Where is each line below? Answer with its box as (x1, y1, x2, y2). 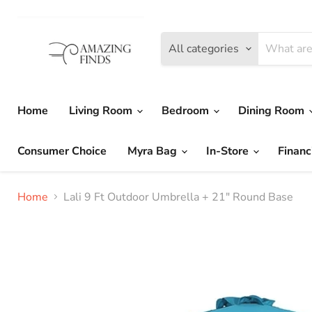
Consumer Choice (17, 143, 107, 159)
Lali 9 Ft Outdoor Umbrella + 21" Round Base (63, 189, 293, 205)
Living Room (69, 102, 135, 118)
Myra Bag (127, 143, 180, 159)
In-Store (206, 143, 251, 159)
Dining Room (238, 102, 307, 118)
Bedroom (162, 102, 212, 118)
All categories (169, 40, 240, 56)
